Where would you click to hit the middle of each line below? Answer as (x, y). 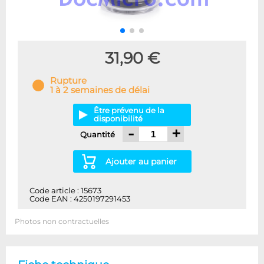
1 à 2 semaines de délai (100, 90)
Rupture (68, 81)
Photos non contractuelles (62, 222)
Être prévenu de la (129, 111)
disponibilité (118, 119)
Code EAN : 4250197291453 (80, 199)
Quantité (98, 134)
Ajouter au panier (141, 162)
